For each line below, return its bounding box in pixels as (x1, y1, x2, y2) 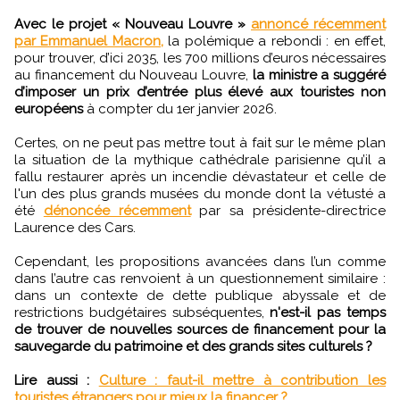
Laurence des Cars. (14, 219, 136, 236)
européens (14, 100, 83, 117)
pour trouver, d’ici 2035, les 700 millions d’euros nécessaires (14, 49, 386, 66)
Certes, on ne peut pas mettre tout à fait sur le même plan (14, 134, 386, 151)
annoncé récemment (251, 15, 386, 32)
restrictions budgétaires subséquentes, (14, 304, 271, 321)
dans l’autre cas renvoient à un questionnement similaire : (14, 270, 386, 287)
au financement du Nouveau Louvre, (14, 66, 253, 83)
